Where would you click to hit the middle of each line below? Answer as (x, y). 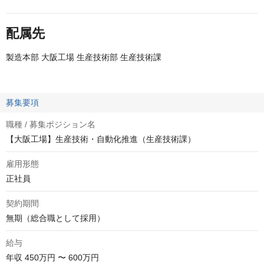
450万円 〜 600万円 (62, 258)
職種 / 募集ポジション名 (51, 124)
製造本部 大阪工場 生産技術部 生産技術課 (84, 57)
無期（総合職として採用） (55, 218)
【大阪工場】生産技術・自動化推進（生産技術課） (101, 139)
